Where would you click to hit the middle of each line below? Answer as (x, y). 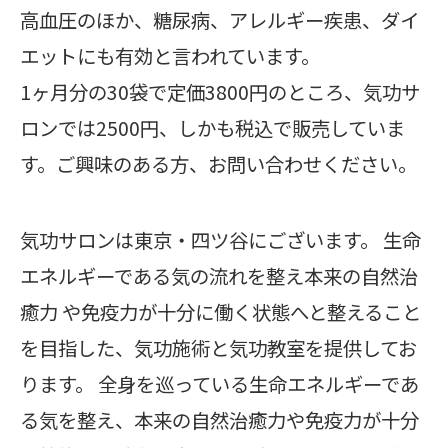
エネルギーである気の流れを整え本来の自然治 (219, 276)
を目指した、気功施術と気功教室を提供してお (218, 348)
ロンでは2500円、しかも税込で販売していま (212, 128)
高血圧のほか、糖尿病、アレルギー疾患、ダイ (219, 20)
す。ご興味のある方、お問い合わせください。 (218, 164)
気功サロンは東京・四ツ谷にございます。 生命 (220, 240)
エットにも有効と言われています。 (170, 56)
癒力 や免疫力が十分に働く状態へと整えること (220, 312)
